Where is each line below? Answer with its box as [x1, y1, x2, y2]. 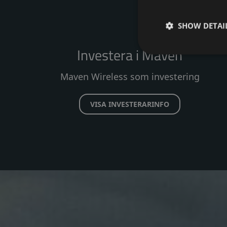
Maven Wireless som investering [60, 70, 200, 83]
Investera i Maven [77, 44, 182, 66]
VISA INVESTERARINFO [90, 99, 169, 109]
